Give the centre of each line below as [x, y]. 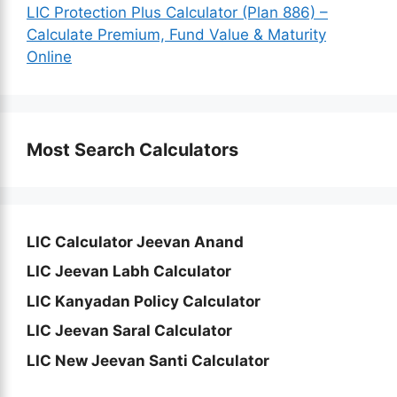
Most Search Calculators [132, 149]
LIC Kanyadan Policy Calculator [144, 301]
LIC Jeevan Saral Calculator [129, 331]
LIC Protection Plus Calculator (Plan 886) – [177, 12]
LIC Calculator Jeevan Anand [135, 241]
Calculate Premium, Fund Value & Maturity [176, 34]
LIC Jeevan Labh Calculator [129, 271]
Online [49, 56]
